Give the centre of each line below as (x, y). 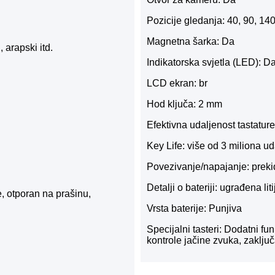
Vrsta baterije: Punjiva (194, 209)
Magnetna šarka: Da (191, 42)
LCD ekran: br (177, 83)
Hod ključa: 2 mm (184, 104)
